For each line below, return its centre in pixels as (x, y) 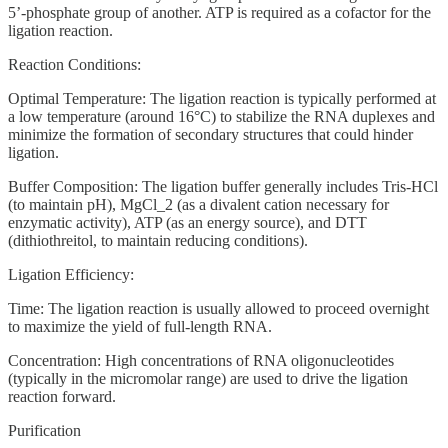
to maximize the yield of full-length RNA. (140, 327)
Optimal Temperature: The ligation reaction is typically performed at (222, 99)
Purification (44, 431)
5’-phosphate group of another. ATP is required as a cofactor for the (219, 13)
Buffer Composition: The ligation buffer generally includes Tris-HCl (223, 187)
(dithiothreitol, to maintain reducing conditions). (158, 241)
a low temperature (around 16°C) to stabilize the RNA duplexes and (221, 117)
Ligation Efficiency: (71, 275)
